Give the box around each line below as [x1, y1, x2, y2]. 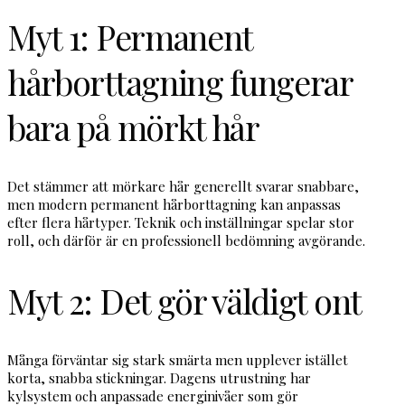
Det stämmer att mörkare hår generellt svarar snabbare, [7, 176, 359, 195]
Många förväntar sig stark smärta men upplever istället [7, 351, 348, 370]
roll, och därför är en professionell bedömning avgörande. [7, 231, 365, 250]
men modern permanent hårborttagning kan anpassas [7, 194, 341, 213]
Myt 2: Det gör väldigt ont [7, 278, 362, 324]
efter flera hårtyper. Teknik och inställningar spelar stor [7, 212, 354, 231]
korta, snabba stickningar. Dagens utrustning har [7, 369, 311, 388]
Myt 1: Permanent [7, 13, 252, 59]
